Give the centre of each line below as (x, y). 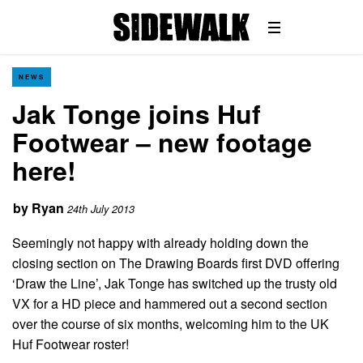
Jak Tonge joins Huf (137, 113)
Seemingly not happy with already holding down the (160, 242)
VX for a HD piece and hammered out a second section (170, 303)
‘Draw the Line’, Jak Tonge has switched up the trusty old (175, 283)
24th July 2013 (101, 209)
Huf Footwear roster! (70, 344)
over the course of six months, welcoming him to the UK (171, 323)
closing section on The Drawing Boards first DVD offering (176, 263)
